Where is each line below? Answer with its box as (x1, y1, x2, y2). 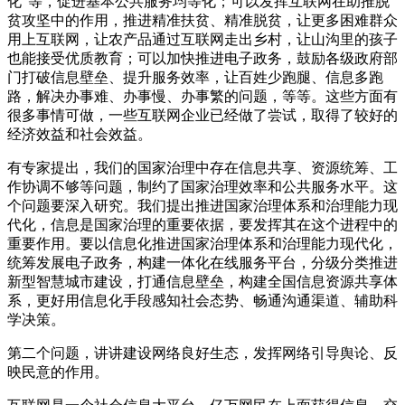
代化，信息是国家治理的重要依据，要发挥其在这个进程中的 (7, 216, 398, 232)
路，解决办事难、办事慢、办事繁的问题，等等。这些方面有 (7, 88, 398, 104)
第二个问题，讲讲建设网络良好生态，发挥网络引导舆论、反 (7, 344, 398, 361)
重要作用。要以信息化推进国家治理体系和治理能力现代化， (7, 235, 398, 251)
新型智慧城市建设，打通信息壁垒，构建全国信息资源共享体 (7, 273, 398, 289)
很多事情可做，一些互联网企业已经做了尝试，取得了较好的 (7, 107, 398, 123)
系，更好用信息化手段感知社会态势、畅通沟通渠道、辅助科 (7, 292, 398, 308)
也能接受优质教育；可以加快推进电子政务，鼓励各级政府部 (7, 50, 398, 66)
